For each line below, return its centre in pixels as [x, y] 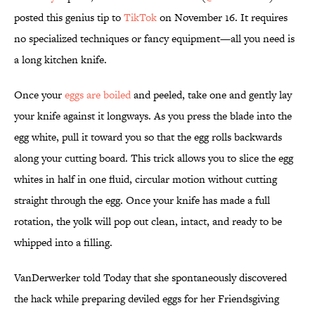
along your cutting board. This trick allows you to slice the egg [154, 158]
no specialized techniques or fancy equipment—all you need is [154, 39]
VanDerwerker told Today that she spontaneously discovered [150, 278]
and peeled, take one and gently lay [211, 95]
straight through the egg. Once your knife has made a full [142, 200]
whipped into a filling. [63, 243]
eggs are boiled [98, 95]
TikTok [140, 18]
